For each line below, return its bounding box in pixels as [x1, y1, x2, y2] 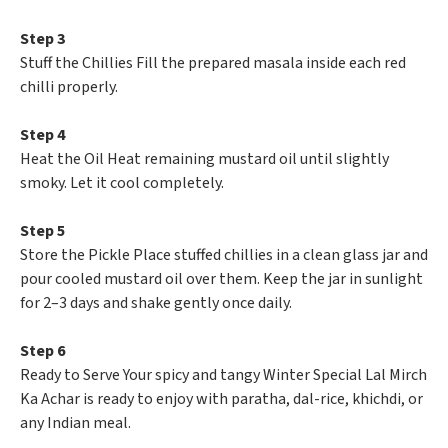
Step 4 [20, 124, 65, 147]
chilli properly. [20, 76, 118, 99]
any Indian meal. [20, 412, 131, 435]
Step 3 [20, 28, 65, 51]
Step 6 [20, 340, 65, 363]
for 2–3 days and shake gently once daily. [20, 292, 292, 315]
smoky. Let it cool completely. [20, 172, 224, 195]
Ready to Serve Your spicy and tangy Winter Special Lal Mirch [20, 364, 427, 387]
